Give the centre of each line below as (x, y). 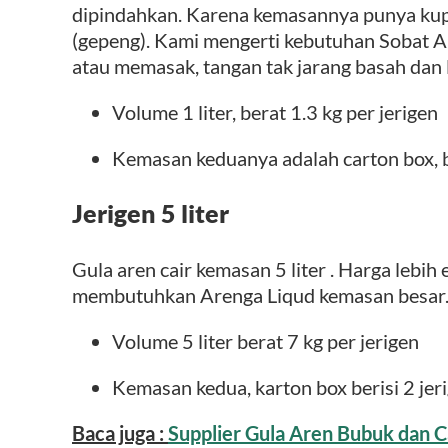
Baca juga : (120, 433)
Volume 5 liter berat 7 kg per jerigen (265, 341)
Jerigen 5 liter (150, 213)
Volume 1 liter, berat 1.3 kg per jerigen (275, 112)
